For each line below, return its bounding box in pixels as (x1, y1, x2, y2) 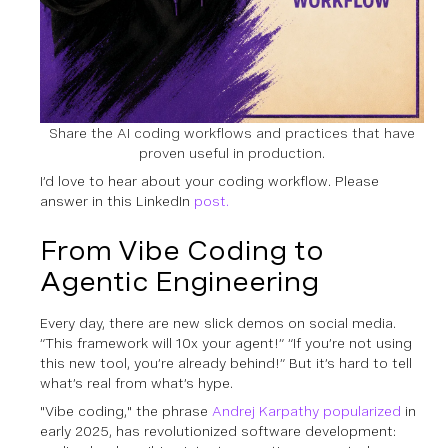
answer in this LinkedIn (40, 192, 190, 209)
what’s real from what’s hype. (40, 374, 233, 391)
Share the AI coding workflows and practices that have (49, 124, 415, 141)
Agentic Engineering (40, 264, 319, 298)
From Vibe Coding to (40, 233, 324, 267)
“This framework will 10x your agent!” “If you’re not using (40, 334, 412, 351)
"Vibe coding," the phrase (40, 402, 212, 419)
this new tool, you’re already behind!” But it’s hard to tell (40, 354, 412, 371)
